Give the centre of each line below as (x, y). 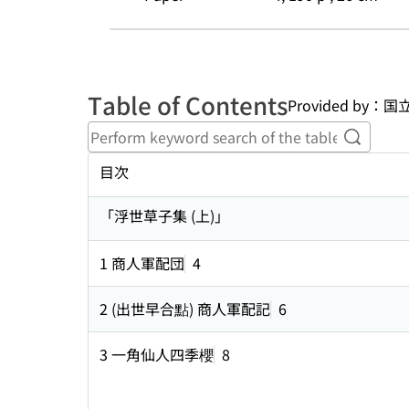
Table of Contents (188, 105)
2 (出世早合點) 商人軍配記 (185, 309)
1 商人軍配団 (142, 263)
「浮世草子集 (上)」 (164, 215)
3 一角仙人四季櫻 (157, 354)
